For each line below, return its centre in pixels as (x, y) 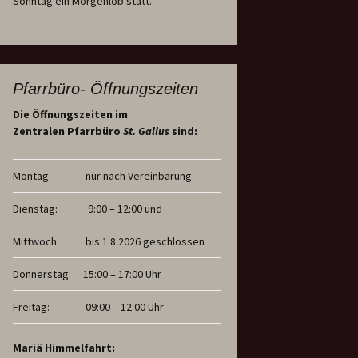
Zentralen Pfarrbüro (68, 131)
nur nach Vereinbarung (137, 176)
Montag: (32, 176)
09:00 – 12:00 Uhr (123, 307)
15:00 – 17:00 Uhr (122, 274)
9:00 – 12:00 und (123, 209)
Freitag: (31, 307)
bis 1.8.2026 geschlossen (144, 241)
